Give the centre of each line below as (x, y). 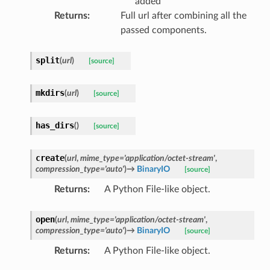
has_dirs (55, 125)
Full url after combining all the (183, 15)
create (50, 158)
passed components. (163, 30)
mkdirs (50, 93)
